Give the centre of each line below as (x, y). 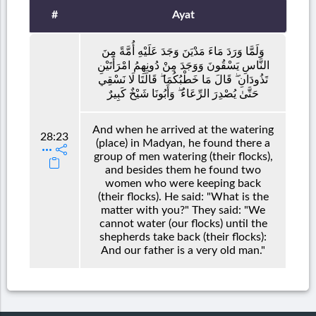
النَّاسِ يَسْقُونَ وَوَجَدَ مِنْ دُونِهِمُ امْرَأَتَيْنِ (183, 65)
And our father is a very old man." (183, 250)
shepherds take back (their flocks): (183, 237)
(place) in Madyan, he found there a (183, 143)
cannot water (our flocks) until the (183, 223)
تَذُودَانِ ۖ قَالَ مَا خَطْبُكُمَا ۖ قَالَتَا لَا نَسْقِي (183, 79)
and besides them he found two (183, 170)
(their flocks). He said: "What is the (183, 196)
